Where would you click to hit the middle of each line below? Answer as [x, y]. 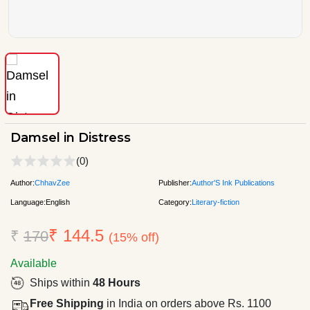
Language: [28, 202]
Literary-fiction [216, 202]
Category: [175, 202]
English [58, 202]
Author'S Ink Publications [233, 182]
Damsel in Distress [71, 137]
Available [34, 263]
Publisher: [175, 182]
